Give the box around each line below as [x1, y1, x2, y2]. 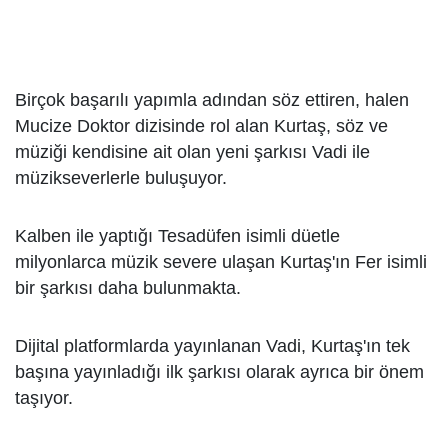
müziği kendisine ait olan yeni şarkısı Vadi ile [15, 142, 370, 162]
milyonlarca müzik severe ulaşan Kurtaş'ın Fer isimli [15, 252, 427, 272]
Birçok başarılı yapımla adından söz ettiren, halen [15, 90, 409, 110]
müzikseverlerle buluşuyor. [15, 168, 227, 188]
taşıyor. [15, 388, 73, 408]
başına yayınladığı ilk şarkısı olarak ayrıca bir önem [15, 362, 424, 382]
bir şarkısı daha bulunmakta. [15, 278, 241, 298]
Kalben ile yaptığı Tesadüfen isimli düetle [15, 226, 340, 246]
